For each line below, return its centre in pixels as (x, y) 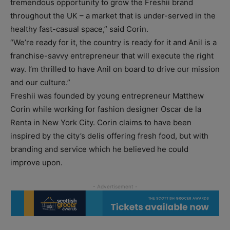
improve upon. (36, 163)
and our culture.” (40, 83)
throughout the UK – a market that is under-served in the (113, 16)
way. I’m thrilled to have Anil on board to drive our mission (115, 69)
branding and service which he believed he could (99, 149)
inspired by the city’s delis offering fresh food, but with (109, 136)
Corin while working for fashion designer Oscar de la (106, 109)
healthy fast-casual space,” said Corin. (79, 29)
